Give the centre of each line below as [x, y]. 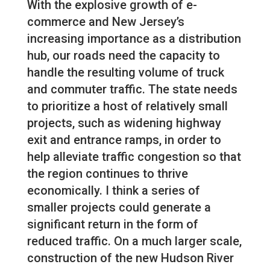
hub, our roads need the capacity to [123, 56]
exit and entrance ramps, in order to [124, 140]
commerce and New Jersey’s [105, 22]
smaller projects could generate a [119, 208]
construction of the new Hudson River [130, 258]
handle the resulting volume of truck [125, 73]
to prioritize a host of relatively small [127, 106]
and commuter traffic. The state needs [132, 89]
